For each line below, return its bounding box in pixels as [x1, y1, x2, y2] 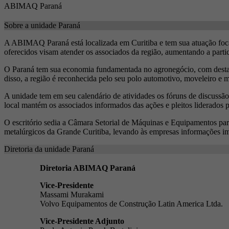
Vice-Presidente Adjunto [39, 216, 124, 225]
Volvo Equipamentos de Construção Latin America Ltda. [39, 199, 223, 208]
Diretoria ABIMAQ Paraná [39, 163, 135, 172]
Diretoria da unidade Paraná [4, 144, 94, 153]
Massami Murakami [39, 190, 104, 199]
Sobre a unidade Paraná [4, 20, 80, 30]
